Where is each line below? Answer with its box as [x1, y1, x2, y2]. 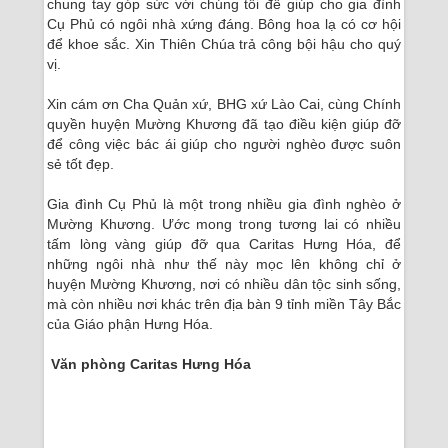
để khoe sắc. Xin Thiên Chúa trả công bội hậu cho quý [47, 36, 401, 52]
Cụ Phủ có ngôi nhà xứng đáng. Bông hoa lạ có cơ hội [47, 16, 401, 32]
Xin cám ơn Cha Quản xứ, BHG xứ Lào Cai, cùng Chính [47, 96, 401, 112]
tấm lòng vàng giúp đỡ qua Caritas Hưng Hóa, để [47, 236, 401, 252]
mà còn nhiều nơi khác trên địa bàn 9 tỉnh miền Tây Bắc [47, 296, 401, 312]
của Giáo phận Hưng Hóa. [47, 316, 213, 332]
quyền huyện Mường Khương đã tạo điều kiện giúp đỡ [47, 116, 401, 132]
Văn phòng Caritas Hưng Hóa [47, 356, 251, 372]
